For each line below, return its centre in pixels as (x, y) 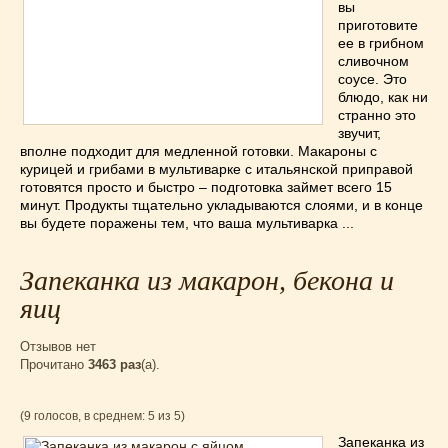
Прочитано (54, 364)
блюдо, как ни (383, 97)
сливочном (373, 61)
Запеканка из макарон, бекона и (207, 280)
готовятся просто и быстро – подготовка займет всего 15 (206, 187)
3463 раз (114, 364)
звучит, (359, 133)
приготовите (378, 25)
